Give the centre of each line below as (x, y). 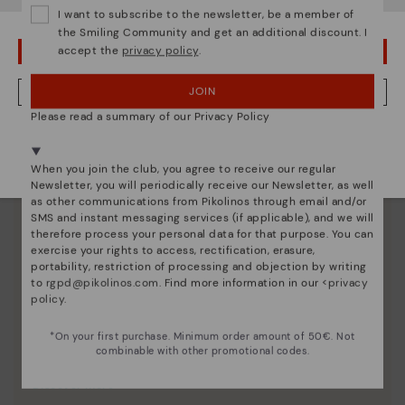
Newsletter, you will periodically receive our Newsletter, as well (202, 185)
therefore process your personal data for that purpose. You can (202, 234)
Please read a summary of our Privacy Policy (151, 117)
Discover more (73, 386)
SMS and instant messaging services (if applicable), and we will (202, 218)
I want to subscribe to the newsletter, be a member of (206, 14)
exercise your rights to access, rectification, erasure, (173, 250)
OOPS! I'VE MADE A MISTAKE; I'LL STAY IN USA (202, 51)
